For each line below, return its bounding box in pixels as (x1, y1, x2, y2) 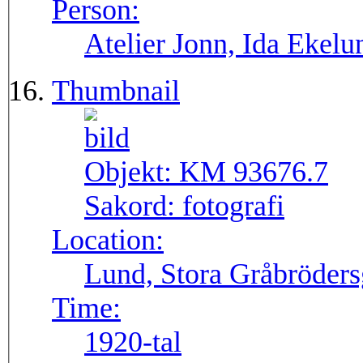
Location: (52, 224, 164, 257)
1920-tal (84, 326, 181, 359)
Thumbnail (52, 75, 180, 108)
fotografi (182, 190, 284, 223)
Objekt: (84, 156, 179, 189)
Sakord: (84, 190, 182, 223)
